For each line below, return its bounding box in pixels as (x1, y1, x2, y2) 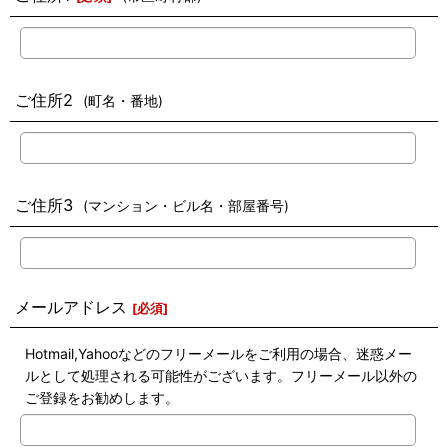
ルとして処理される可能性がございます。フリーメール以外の (25, 367, 417, 384)
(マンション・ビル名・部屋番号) (83, 198, 289, 214)
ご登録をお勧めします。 (25, 389, 179, 406)
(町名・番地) (83, 93, 163, 109)
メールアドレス (15, 297, 127, 317)
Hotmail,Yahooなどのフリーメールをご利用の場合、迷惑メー (25, 345, 412, 362)
